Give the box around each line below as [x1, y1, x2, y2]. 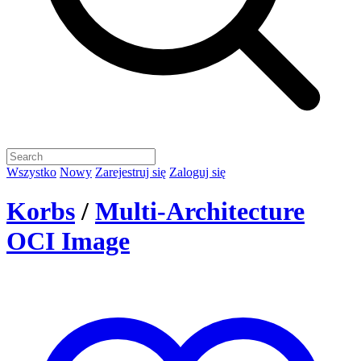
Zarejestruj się [95, 165, 166, 179]
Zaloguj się [169, 165, 226, 179]
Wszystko [6, 165, 56, 179]
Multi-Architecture [95, 197, 305, 226]
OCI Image [6, 226, 130, 256]
